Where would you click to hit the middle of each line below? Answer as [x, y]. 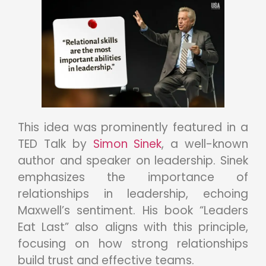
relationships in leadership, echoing [133, 194]
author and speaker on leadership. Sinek [133, 160]
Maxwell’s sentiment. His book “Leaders [133, 210]
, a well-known [205, 144]
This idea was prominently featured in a [133, 127]
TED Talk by [56, 144]
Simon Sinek [127, 144]
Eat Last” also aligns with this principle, [133, 227]
